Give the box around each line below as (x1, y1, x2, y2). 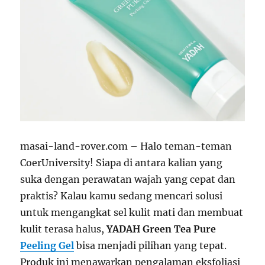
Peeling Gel (20, 240, 75, 252)
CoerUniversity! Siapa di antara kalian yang (20, 157, 223, 169)
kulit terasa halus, (20, 223, 107, 235)
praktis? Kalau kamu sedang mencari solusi (20, 190, 223, 202)
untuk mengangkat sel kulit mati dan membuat (20, 206, 244, 219)
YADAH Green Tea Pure (106, 223, 216, 235)
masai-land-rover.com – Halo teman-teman (20, 140, 232, 153)
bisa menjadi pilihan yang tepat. (74, 240, 227, 252)
